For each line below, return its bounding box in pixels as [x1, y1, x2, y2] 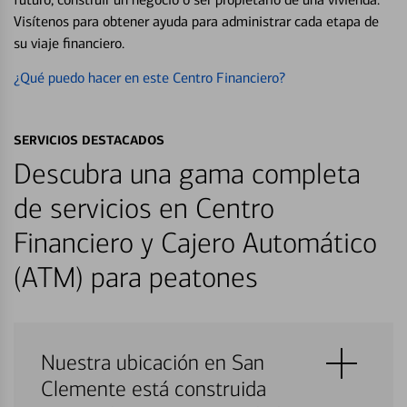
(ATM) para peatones [14, 261, 258, 295]
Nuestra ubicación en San [41, 350, 264, 376]
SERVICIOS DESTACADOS [14, 132, 164, 148]
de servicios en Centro [14, 192, 274, 226]
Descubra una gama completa [14, 157, 361, 192]
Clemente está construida [41, 376, 266, 402]
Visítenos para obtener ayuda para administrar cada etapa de [14, 13, 379, 30]
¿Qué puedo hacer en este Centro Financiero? [14, 69, 285, 86]
